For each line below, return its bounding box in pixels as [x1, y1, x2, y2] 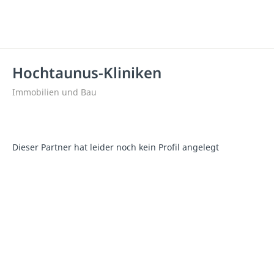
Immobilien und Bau [12, 86, 97, 98]
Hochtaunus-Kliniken [12, 62, 161, 83]
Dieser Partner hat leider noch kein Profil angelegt [12, 141, 219, 153]
